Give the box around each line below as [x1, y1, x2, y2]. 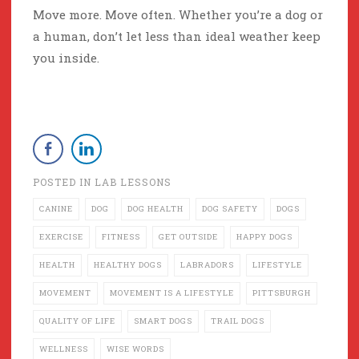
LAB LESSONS [95, 175, 171, 189]
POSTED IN [33, 175, 95, 189]
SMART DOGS [134, 316, 192, 327]
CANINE [39, 204, 73, 215]
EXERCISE [39, 232, 83, 243]
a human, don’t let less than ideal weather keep [33, 28, 321, 45]
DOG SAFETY [202, 204, 258, 215]
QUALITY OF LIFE [39, 316, 115, 327]
